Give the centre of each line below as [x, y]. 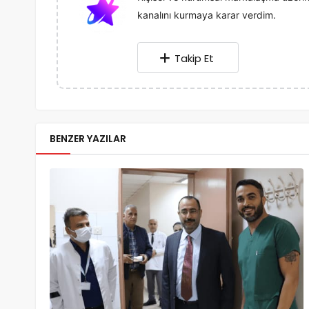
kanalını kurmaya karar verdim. [207, 14]
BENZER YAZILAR [88, 138]
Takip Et [194, 58]
